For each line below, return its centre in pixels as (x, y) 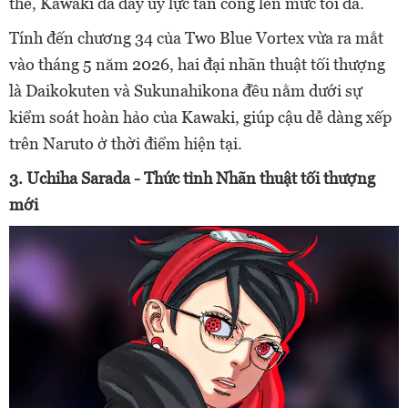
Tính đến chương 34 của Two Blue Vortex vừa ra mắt (196, 37)
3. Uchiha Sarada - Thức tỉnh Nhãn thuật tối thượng (192, 178)
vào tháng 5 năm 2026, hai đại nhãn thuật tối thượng (197, 64)
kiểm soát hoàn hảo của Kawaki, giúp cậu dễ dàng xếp (200, 117)
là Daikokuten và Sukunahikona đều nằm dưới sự (185, 90)
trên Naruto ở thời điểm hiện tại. (126, 143)
